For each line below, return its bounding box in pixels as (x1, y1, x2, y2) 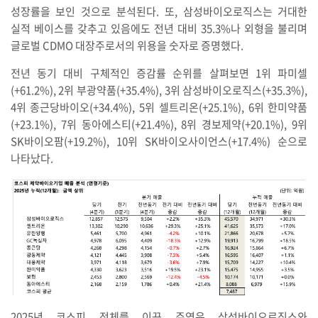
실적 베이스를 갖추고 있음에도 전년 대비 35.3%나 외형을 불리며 (10, 20, 308, 36)
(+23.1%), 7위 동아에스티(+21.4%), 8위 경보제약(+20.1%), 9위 (10, 116, 308, 132)
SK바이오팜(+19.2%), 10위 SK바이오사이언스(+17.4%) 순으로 (10, 133, 308, 149)
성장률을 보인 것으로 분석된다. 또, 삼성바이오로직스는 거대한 (10, 3, 308, 19)
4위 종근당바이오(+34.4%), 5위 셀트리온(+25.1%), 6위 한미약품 (10, 99, 308, 115)
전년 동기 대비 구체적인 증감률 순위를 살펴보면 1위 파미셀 (10, 65, 308, 81)
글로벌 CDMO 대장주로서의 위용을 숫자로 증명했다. (10, 37, 246, 53)
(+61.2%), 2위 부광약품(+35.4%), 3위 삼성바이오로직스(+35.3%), (10, 82, 308, 98)
